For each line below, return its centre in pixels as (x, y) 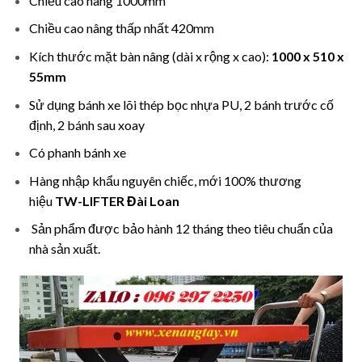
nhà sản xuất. (64, 249)
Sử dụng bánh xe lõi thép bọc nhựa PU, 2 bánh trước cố (181, 104)
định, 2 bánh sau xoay (86, 124)
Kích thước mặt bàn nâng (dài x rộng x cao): (150, 56)
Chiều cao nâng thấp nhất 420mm (121, 28)
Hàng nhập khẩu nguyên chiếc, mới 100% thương (165, 180)
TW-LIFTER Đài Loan (117, 200)
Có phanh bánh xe (77, 153)
